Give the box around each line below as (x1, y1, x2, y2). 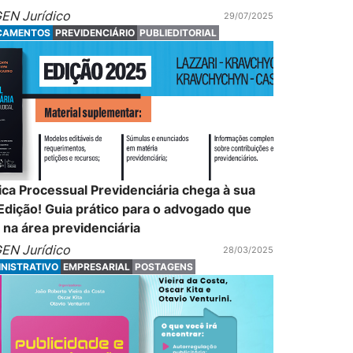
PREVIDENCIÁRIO (55, 27, 136, 39)
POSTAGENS (135, 260, 194, 273)
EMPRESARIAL (63, 260, 131, 273)
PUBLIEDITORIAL (139, 27, 217, 39)
